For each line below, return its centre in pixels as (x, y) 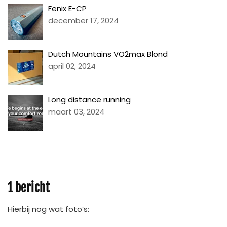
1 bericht (29, 188)
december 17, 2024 (83, 21)
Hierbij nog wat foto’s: (48, 209)
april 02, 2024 (72, 66)
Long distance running (89, 100)
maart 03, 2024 (76, 112)
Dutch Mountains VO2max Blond (108, 54)
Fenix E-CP (67, 9)
